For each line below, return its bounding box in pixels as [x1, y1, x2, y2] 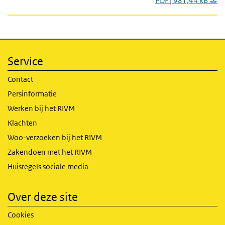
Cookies [8, 210, 34, 219]
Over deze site [8, 190, 78, 203]
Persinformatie [8, 89, 57, 98]
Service [8, 55, 43, 68]
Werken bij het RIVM [8, 103, 75, 113]
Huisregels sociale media [8, 162, 88, 171]
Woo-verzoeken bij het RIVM [8, 133, 102, 142]
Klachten [8, 118, 37, 128]
